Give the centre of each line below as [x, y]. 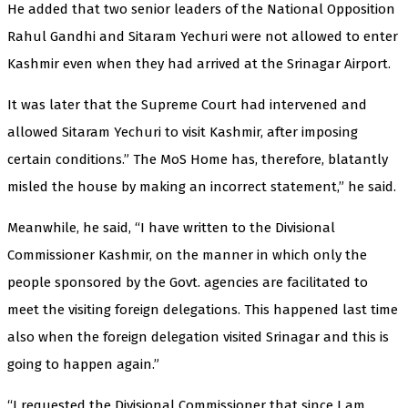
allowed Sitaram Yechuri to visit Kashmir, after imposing [183, 132]
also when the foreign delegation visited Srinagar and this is [198, 337]
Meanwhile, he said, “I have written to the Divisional [171, 227]
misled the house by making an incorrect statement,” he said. [202, 186]
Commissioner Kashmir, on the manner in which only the [187, 255]
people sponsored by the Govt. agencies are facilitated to [188, 282]
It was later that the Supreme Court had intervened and [187, 104]
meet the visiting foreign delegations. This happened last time [203, 309]
